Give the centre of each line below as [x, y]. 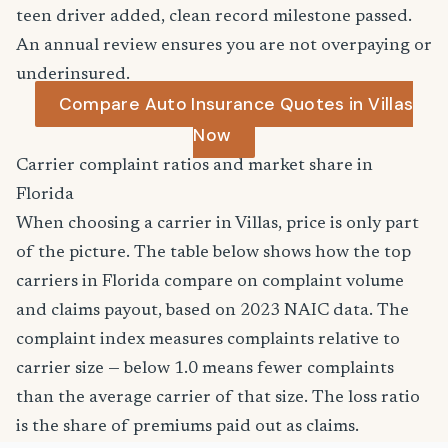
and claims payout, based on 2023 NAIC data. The [212, 311]
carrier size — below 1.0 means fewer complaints [205, 369]
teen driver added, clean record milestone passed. [214, 17]
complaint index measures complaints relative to [208, 340]
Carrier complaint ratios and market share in [194, 166]
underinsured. [73, 75]
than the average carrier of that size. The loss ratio [218, 398]
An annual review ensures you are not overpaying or [224, 46]
